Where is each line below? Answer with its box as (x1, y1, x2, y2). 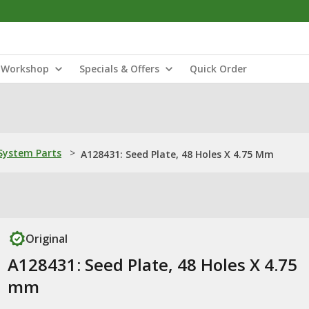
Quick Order (190, 62, 247, 75)
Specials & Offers (79, 62, 159, 75)
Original (25, 231, 68, 246)
